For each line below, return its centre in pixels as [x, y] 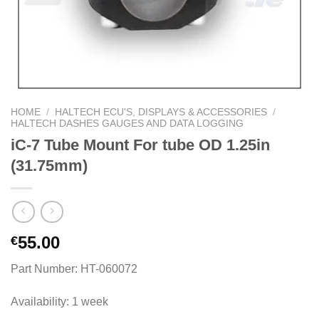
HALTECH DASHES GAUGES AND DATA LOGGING [127, 124]
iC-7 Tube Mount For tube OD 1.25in [140, 145]
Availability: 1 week [59, 302]
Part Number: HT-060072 [74, 269]
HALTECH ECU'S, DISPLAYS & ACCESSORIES [161, 112]
